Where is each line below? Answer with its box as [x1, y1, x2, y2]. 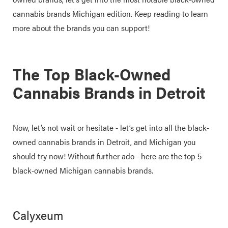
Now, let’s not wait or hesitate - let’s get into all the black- [13, 122, 209, 133]
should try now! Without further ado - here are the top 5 [13, 150, 202, 162]
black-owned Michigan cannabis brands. [13, 164, 155, 176]
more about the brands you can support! [13, 22, 152, 34]
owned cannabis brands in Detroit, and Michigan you [13, 136, 195, 148]
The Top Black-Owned [13, 62, 171, 85]
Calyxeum [13, 206, 66, 223]
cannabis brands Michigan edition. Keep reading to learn [13, 8, 208, 19]
